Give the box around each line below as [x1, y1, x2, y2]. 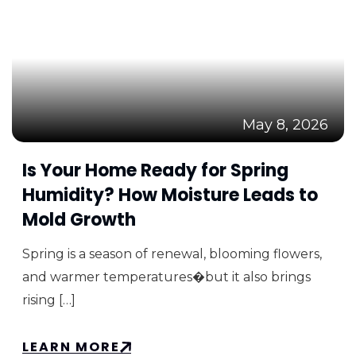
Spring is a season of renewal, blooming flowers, [22, 246, 322, 261]
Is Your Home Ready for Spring [22, 157, 288, 183]
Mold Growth [22, 207, 136, 232]
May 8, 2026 [242, 115, 328, 133]
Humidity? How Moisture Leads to [22, 182, 318, 207]
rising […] [22, 292, 75, 308]
